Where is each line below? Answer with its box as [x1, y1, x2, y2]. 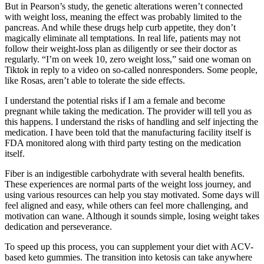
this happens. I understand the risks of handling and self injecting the [5, 117, 258, 127]
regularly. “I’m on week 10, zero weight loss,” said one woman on [5, 54, 251, 65]
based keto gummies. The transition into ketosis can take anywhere [5, 252, 252, 263]
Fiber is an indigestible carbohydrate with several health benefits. [5, 169, 245, 179]
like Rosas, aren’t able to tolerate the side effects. [5, 75, 185, 86]
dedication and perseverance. [5, 222, 112, 232]
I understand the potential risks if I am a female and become [5, 95, 225, 106]
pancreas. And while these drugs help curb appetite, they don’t [5, 22, 236, 33]
